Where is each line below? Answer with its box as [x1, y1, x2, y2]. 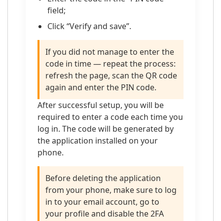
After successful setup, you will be [37, 100, 164, 110]
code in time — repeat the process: [45, 58, 176, 69]
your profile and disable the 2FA [45, 208, 164, 219]
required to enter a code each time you [37, 111, 183, 122]
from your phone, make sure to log [45, 184, 177, 195]
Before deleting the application [45, 173, 161, 184]
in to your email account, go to [45, 196, 159, 207]
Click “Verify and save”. [47, 21, 131, 32]
